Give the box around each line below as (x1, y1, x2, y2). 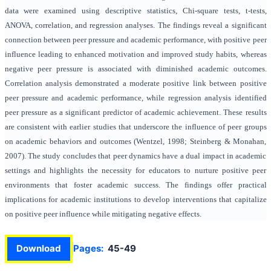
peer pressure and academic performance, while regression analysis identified (4, 93, 267, 102)
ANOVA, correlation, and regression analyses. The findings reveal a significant (4, 21, 267, 30)
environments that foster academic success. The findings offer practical (4, 180, 267, 189)
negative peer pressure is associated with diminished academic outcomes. (4, 64, 267, 73)
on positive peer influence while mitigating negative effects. (4, 209, 201, 218)
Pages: (73, 243, 103, 254)
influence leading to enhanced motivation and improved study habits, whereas (4, 50, 267, 59)
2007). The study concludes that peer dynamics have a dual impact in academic (4, 151, 267, 160)
